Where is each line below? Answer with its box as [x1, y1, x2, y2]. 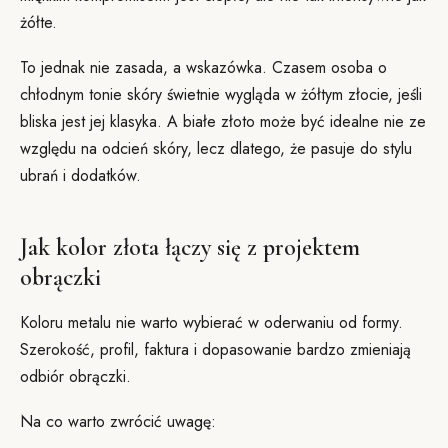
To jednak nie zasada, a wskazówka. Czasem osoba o [20, 56, 387, 79]
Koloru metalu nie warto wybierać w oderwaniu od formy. [20, 311, 403, 334]
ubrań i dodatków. [20, 164, 141, 187]
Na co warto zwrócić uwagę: [20, 410, 216, 433]
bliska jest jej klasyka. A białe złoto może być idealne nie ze [20, 110, 426, 133]
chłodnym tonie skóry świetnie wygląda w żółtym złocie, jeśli [20, 83, 422, 106]
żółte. [20, 11, 57, 34]
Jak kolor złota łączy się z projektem [20, 233, 360, 262]
